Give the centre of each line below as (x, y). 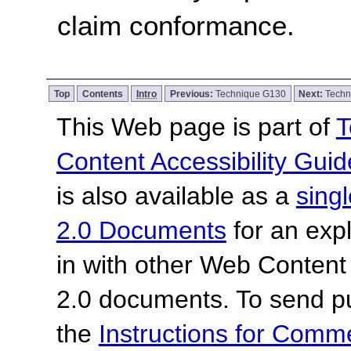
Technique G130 (250, 94)
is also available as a (176, 196)
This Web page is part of (196, 127)
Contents (103, 94)
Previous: (192, 94)
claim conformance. (176, 25)
